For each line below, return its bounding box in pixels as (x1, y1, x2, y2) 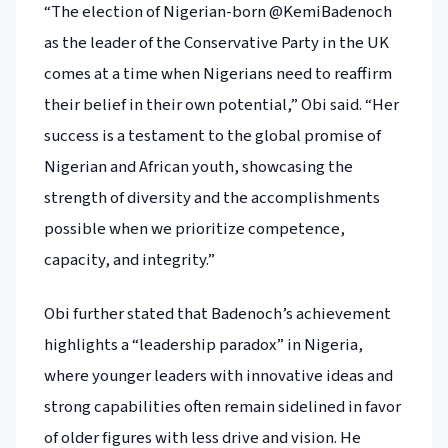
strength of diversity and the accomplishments (44, 186, 380, 211)
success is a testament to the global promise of (44, 124, 381, 149)
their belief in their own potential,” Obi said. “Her (44, 93, 399, 118)
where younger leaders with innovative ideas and (44, 363, 393, 388)
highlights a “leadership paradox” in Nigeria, (44, 332, 363, 357)
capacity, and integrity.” (44, 248, 215, 273)
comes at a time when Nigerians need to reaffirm (44, 62, 392, 87)
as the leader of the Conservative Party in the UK (44, 31, 389, 56)
